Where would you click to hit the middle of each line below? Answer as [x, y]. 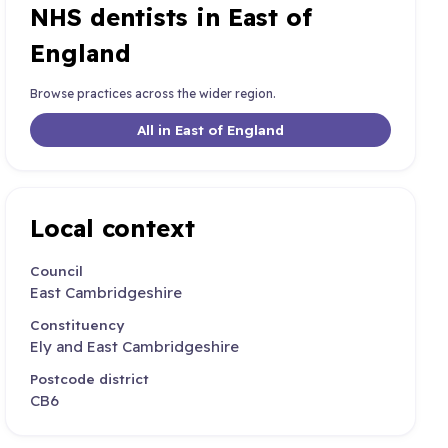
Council [57, 270]
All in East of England [211, 130]
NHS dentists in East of [171, 17]
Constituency [77, 325]
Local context [112, 228]
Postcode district [90, 379]
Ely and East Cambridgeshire [135, 347]
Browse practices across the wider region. [153, 93]
